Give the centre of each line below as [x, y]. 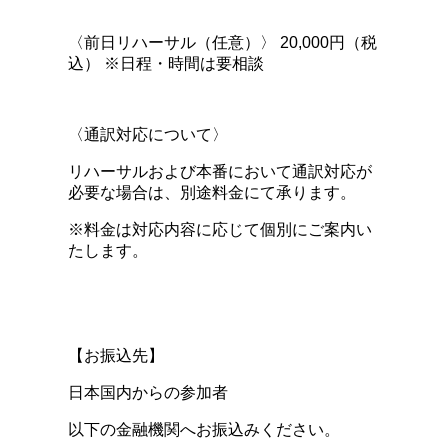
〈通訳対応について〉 [148, 134]
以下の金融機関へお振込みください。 [204, 429]
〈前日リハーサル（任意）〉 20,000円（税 [222, 42]
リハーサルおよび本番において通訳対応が [220, 171]
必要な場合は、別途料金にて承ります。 [212, 192]
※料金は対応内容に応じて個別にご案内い [220, 229]
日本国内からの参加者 [148, 392]
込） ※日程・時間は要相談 [166, 63]
